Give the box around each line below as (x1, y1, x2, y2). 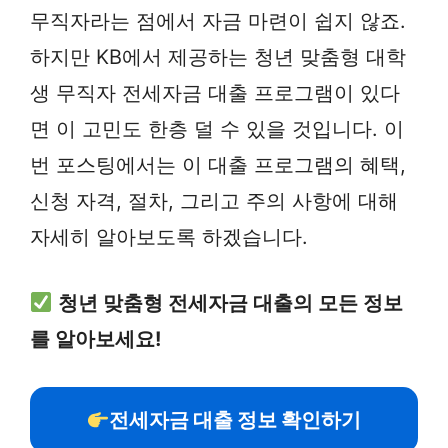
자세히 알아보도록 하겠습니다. (30, 225, 308, 249)
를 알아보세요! (30, 327, 161, 351)
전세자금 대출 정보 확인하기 (109, 408, 362, 432)
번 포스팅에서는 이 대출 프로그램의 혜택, (30, 153, 406, 177)
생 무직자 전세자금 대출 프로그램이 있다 (30, 81, 400, 105)
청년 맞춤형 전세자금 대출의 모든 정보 (57, 291, 403, 315)
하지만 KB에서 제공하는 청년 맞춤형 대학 (30, 45, 406, 69)
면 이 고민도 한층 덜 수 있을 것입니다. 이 (30, 117, 404, 141)
